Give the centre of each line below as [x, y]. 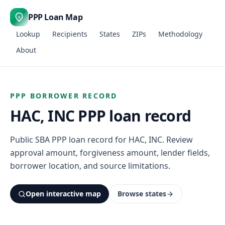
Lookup [28, 34]
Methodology [180, 34]
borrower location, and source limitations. [90, 166]
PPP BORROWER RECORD [64, 96]
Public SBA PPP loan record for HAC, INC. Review [101, 140]
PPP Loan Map [55, 17]
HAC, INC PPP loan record [100, 116]
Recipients [70, 34]
